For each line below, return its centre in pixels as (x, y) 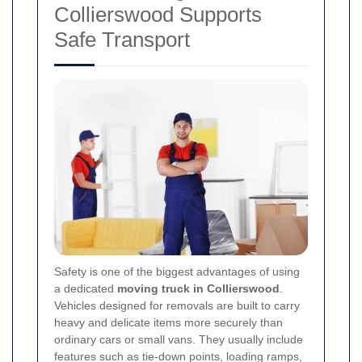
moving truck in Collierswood (198, 288)
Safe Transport (122, 40)
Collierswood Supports (158, 15)
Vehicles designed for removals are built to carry (177, 305)
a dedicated (86, 288)
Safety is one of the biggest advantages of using (177, 271)
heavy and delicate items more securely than (168, 322)
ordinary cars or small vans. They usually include (179, 339)
